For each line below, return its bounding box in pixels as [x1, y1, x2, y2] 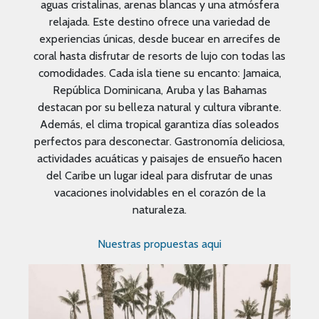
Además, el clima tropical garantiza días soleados [40, 117, 279, 131]
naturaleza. [132, 202, 187, 216]
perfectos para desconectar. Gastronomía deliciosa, [34, 134, 285, 148]
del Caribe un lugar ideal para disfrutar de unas [46, 168, 273, 182]
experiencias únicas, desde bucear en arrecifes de [38, 31, 281, 46]
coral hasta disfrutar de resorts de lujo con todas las [33, 48, 286, 63]
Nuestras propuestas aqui [98, 236, 221, 251]
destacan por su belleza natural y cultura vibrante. [38, 100, 281, 114]
